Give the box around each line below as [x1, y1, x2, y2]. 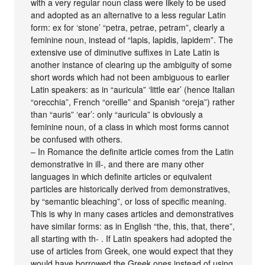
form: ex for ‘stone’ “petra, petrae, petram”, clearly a [31, 21, 225, 33]
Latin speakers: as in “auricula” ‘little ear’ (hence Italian [31, 83, 235, 95]
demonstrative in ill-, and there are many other [31, 157, 205, 170]
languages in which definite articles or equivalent [31, 170, 212, 182]
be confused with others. [31, 132, 123, 145]
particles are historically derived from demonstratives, [31, 182, 231, 195]
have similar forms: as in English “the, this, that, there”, [31, 219, 235, 232]
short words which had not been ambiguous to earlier [31, 70, 230, 83]
